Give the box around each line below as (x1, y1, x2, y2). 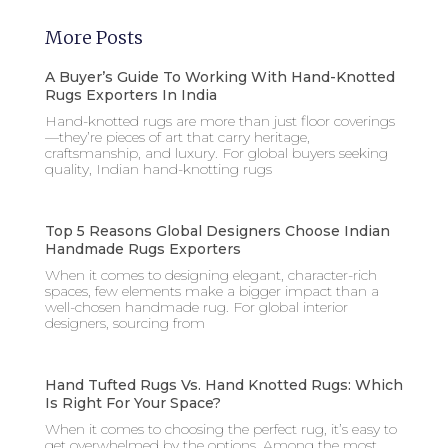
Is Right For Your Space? (45, 394, 221, 412)
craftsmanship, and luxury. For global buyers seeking (45, 144, 388, 162)
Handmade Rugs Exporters (45, 240, 241, 258)
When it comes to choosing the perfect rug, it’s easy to (45, 420, 397, 438)
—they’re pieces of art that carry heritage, (45, 128, 310, 146)
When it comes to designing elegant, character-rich (45, 266, 377, 284)
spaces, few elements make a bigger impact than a (45, 282, 379, 300)
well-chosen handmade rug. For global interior (45, 298, 348, 316)
